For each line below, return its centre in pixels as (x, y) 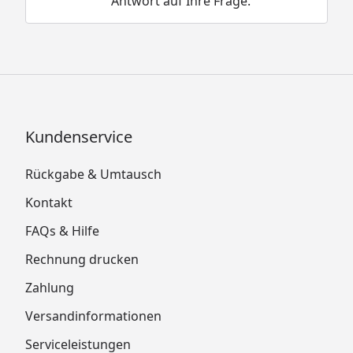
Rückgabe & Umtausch (93, 174)
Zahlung (50, 287)
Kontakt (49, 202)
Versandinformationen (93, 316)
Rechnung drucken (82, 259)
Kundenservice (79, 136)
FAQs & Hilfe (62, 230)
